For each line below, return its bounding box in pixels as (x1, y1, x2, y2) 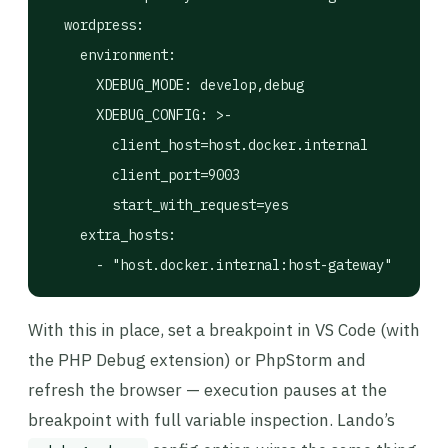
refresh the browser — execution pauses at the (28, 379, 387, 401)
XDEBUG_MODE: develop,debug (48, 76, 304, 94)
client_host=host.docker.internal (48, 136, 368, 154)
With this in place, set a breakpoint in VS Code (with (28, 319, 420, 341)
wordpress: (48, 16, 144, 34)
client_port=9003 (48, 166, 240, 184)
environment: (48, 46, 176, 64)
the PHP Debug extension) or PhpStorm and (28, 349, 366, 371)
